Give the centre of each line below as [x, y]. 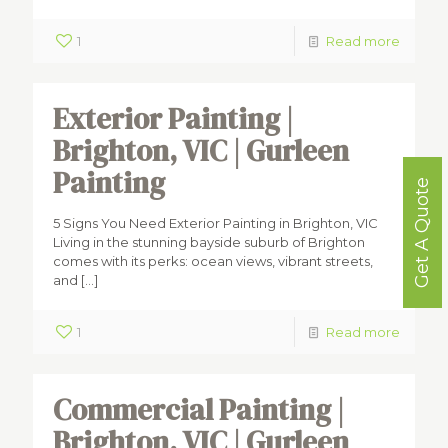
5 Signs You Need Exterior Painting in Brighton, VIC [215, 223]
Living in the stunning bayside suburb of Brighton [209, 242]
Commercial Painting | [198, 410]
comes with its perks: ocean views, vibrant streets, [213, 261]
